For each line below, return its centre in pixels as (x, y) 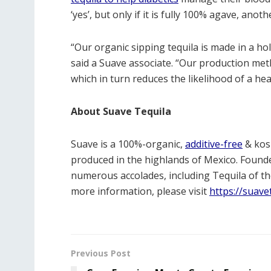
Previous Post (101, 253)
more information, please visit (140, 191)
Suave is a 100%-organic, (128, 144)
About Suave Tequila (121, 111)
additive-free (214, 144)
